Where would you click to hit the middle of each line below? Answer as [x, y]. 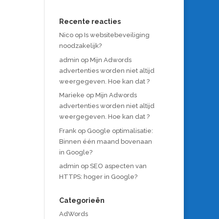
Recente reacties [90, 22]
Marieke [72, 95]
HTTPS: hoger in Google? [98, 177]
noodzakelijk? [80, 46]
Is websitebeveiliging [117, 35]
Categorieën [82, 200]
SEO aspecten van [118, 166]
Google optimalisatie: [120, 131]
